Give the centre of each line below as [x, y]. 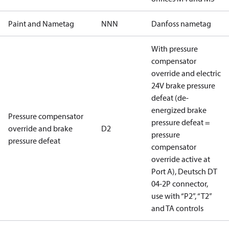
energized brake [179, 110]
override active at [181, 159]
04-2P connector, [180, 184]
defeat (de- [170, 98]
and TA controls [177, 208]
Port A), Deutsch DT [184, 171]
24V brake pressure [183, 85]
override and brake [40, 128]
